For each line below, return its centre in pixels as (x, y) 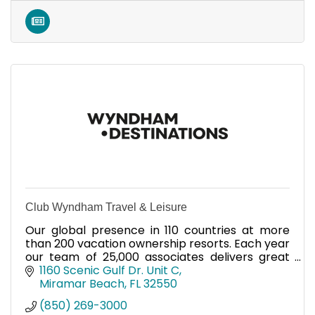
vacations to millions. (83, 270)
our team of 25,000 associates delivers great (157, 257)
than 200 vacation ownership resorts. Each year (157, 243)
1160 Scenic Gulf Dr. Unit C (109, 271)
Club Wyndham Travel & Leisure (106, 207)
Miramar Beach (82, 284)
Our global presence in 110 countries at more (157, 230)
